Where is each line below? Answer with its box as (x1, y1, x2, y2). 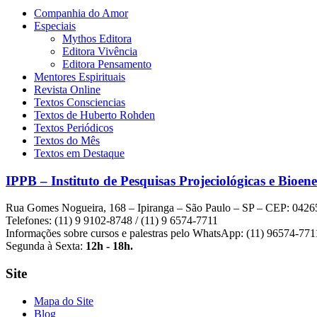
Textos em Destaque (34, 147, 125, 160)
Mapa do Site (34, 294, 93, 307)
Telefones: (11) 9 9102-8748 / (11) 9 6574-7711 (6, 214, 218, 227)
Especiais (34, 20, 76, 33)
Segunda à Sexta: (6, 240, 86, 253)
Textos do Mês (34, 134, 100, 147)
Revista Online (34, 83, 100, 96)
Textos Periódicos (34, 122, 113, 134)
